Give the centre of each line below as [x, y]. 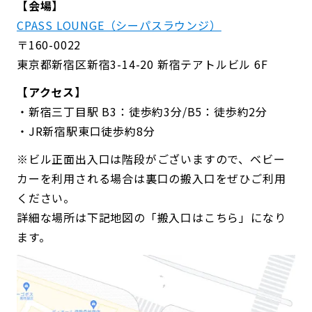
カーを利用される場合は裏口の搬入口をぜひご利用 [151, 179]
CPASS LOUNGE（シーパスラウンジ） [119, 25]
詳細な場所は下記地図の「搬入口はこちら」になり [151, 218]
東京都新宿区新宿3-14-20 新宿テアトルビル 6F [142, 64]
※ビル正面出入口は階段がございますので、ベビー [151, 159]
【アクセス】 [52, 92]
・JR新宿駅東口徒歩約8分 [86, 131]
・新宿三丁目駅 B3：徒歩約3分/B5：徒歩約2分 [142, 112]
